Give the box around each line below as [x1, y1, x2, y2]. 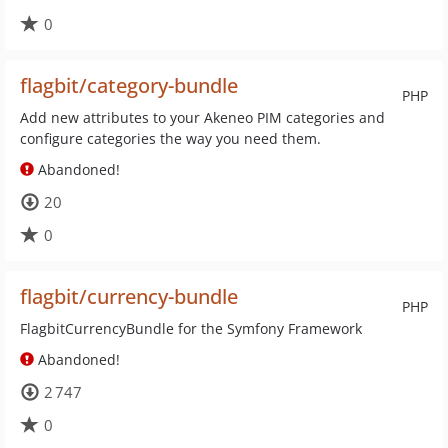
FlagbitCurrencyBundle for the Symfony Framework [20, 319, 362, 338]
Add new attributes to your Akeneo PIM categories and [20, 108, 385, 127]
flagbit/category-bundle [20, 72, 238, 99]
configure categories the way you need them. [20, 129, 321, 148]
